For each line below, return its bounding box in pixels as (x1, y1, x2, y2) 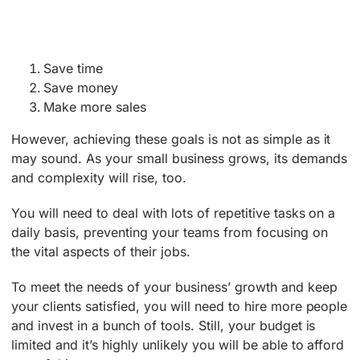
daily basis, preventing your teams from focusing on (11, 224, 328, 241)
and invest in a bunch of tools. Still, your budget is (11, 317, 316, 334)
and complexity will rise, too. (11, 170, 186, 186)
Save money (43, 80, 119, 96)
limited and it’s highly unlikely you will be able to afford (11, 337, 345, 354)
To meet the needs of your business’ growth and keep (11, 279, 337, 296)
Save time (43, 60, 104, 77)
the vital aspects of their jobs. (11, 243, 190, 260)
